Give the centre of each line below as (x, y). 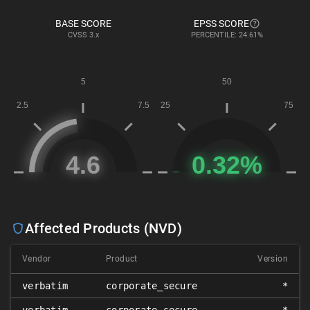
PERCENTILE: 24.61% (227, 35)
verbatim (45, 286)
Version (273, 259)
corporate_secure (152, 286)
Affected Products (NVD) (103, 228)
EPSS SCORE (221, 24)
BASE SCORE (83, 24)
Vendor (37, 259)
